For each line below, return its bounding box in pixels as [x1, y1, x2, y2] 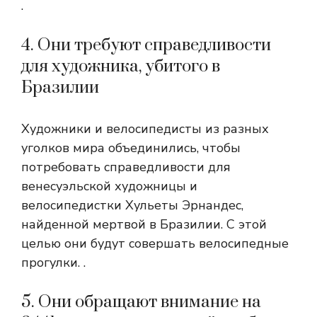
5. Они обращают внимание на [21, 292, 261, 313]
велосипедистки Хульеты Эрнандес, [21, 197, 243, 214]
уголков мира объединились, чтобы [21, 139, 241, 156]
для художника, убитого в [21, 56, 220, 77]
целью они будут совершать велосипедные [21, 235, 289, 252]
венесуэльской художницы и [21, 178, 197, 195]
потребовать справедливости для [21, 158, 231, 175]
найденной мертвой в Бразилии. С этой [21, 216, 267, 233]
